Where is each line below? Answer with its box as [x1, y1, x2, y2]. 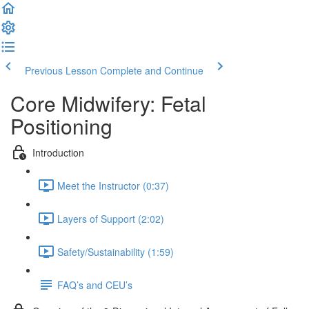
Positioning [10, 111, 112, 141]
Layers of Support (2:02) [57, 211, 164, 226]
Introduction [32, 145, 84, 159]
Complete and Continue [100, 63, 203, 77]
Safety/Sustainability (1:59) [57, 244, 174, 259]
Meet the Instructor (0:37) [57, 178, 169, 192]
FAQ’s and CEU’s [57, 277, 132, 292]
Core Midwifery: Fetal [10, 88, 206, 118]
